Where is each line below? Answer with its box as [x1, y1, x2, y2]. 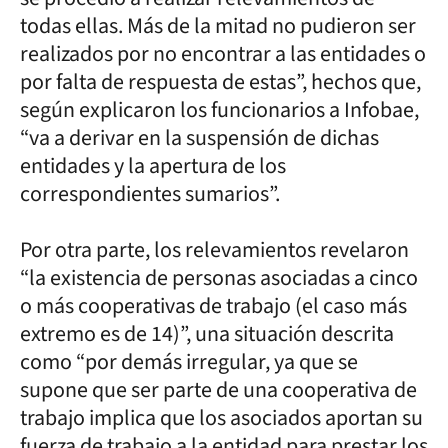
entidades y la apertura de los [20, 149, 286, 182]
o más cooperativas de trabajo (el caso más [20, 289, 407, 322]
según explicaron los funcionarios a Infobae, [20, 93, 419, 126]
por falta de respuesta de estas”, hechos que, [20, 65, 421, 98]
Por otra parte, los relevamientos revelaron [20, 233, 409, 266]
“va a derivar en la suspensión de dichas [20, 121, 379, 154]
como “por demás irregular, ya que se [20, 345, 358, 378]
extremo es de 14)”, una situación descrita [20, 317, 394, 350]
